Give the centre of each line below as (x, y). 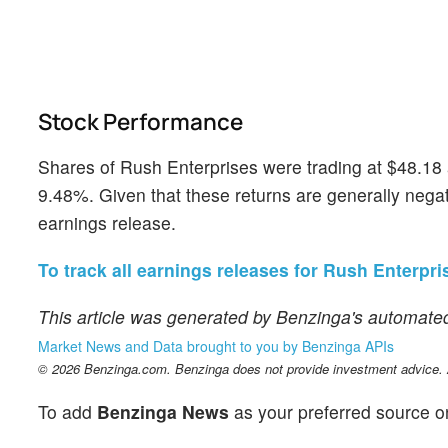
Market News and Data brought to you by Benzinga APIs (216, 345)
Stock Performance (140, 121)
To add (67, 412)
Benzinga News (163, 412)
